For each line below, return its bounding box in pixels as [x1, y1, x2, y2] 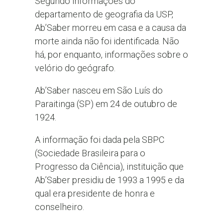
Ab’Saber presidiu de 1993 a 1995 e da [34, 175, 184, 186]
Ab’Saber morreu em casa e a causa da [34, 22, 186, 33]
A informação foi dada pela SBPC [34, 134, 164, 145]
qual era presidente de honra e [34, 188, 155, 199]
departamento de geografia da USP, [34, 8, 173, 19]
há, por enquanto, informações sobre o [34, 49, 188, 60]
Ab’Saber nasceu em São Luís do [34, 85, 163, 96]
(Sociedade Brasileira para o [34, 148, 145, 159]
